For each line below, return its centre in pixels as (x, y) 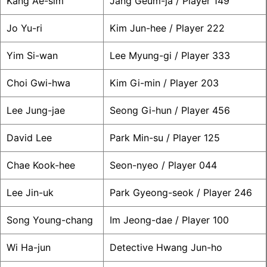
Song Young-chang (50, 220)
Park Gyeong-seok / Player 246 (181, 193)
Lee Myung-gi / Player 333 (170, 56)
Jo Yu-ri (24, 28)
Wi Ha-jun (29, 248)
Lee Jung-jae (36, 111)
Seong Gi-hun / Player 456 (170, 111)
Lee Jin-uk (30, 193)
